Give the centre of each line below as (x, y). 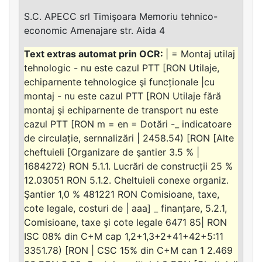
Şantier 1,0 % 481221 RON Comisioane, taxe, (122, 194)
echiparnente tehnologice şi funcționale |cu (119, 82)
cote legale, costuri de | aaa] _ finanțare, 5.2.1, (125, 208)
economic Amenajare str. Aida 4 (94, 30)
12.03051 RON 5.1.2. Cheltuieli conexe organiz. (126, 180)
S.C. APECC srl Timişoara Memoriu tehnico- (121, 16)
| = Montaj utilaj (200, 54)
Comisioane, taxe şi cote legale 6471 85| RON (125, 222)
